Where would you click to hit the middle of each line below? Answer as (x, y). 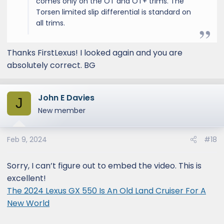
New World (28, 203)
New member (62, 110)
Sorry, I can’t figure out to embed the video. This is (104, 165)
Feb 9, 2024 (27, 139)
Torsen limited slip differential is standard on (113, 12)
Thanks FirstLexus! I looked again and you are (95, 52)
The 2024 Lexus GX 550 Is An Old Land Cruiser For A (106, 190)
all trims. (50, 23)
